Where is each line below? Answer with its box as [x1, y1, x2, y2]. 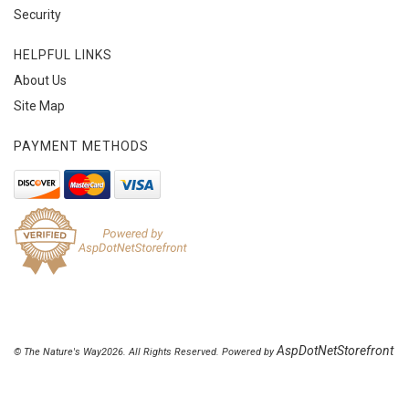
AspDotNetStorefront [277, 342, 393, 358]
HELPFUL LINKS [14, 47, 112, 62]
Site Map [14, 98, 65, 113]
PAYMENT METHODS [14, 138, 149, 153]
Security [14, 6, 61, 22]
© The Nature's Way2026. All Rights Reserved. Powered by [14, 345, 277, 358]
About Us [14, 72, 67, 88]
